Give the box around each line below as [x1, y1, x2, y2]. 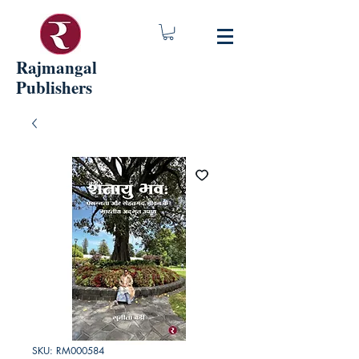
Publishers [16, 75, 92, 99]
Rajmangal [16, 55, 97, 79]
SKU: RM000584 [32, 344, 104, 357]
